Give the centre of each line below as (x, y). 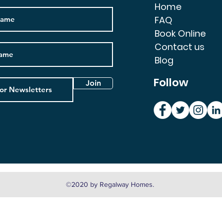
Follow (171, 82)
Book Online (180, 33)
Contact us (179, 47)
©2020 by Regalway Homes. (110, 184)
